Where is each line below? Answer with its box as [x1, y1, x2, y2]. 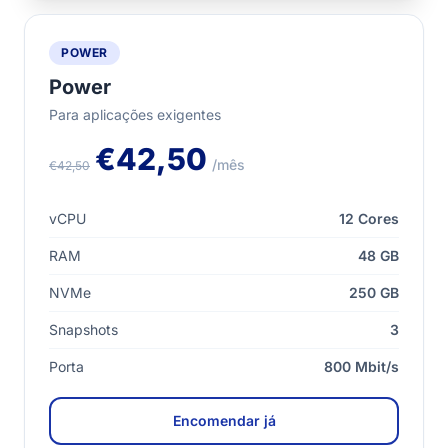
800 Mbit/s [324, 358, 399, 375]
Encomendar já [172, 412, 276, 429]
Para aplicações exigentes [49, 106, 221, 123]
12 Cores [339, 210, 399, 227]
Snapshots [49, 321, 118, 338]
